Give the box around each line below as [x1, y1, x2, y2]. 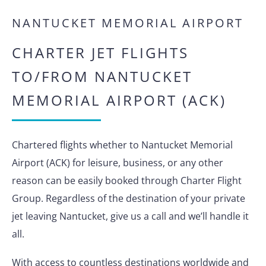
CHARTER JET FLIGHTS [12, 43, 189, 62]
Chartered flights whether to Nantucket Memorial [12, 138, 233, 151]
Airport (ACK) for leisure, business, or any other [12, 156, 223, 169]
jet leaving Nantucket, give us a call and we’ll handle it [12, 210, 249, 223]
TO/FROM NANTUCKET [12, 66, 192, 86]
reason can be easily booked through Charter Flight [12, 174, 242, 187]
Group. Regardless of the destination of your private [12, 192, 245, 205]
